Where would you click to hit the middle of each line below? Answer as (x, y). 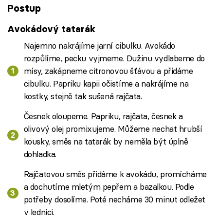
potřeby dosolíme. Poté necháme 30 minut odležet (114, 199)
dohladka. (40, 154)
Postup (24, 8)
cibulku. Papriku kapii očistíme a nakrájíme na (106, 83)
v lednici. (39, 212)
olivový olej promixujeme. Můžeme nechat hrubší (113, 128)
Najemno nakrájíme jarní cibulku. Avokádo (99, 45)
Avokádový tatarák (51, 29)
